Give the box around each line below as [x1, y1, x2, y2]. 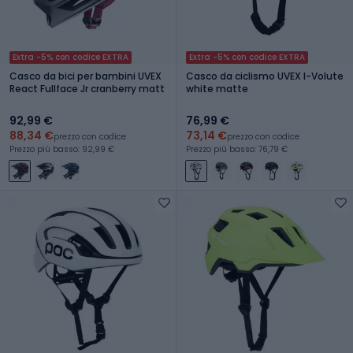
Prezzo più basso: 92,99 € [9, 143, 114, 155]
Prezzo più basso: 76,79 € [186, 143, 288, 155]
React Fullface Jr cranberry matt [9, 81, 165, 95]
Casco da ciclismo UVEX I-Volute [186, 69, 344, 83]
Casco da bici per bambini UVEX [9, 69, 162, 83]
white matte [186, 81, 248, 95]
